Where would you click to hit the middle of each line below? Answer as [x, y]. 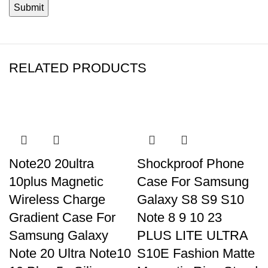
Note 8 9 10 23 [179, 217]
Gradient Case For [62, 217]
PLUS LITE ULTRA [192, 235]
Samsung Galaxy [59, 235]
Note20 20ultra [51, 164]
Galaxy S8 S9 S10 [191, 200]
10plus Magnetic [56, 182]
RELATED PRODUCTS [78, 68]
